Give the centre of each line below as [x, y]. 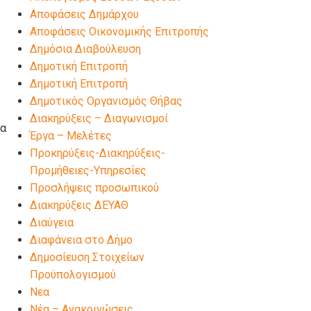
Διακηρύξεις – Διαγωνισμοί [99, 118]
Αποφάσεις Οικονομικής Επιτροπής [119, 32]
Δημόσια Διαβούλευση [85, 49]
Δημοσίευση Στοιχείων [87, 257]
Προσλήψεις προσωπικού [94, 188]
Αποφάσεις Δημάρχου [84, 14]
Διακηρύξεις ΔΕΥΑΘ [79, 205]
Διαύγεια [51, 222]
